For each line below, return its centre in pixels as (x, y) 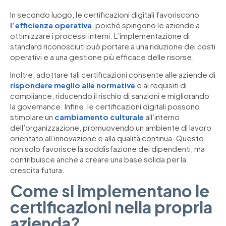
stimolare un (32, 117)
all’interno (162, 117)
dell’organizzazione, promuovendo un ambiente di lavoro (111, 128)
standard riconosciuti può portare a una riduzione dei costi (113, 46)
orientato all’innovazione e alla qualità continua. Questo (107, 138)
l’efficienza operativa (51, 25)
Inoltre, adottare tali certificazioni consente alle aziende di (113, 75)
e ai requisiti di (161, 85)
